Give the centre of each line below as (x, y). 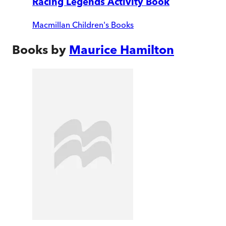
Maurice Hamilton (122, 49)
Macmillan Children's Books (83, 24)
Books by (39, 49)
